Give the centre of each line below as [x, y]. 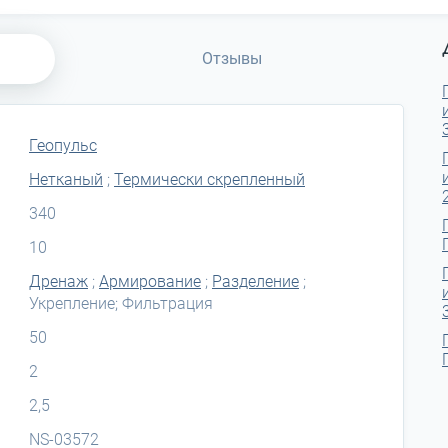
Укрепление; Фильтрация [121, 303]
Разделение [255, 281]
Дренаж [58, 281]
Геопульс [63, 145]
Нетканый [66, 179]
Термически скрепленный [209, 179]
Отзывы [232, 58]
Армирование [150, 281]
